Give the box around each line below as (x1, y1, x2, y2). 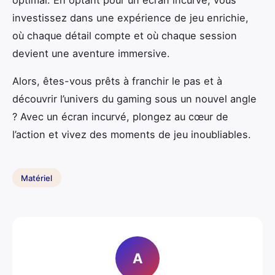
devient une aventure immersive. (12, 47, 170, 60)
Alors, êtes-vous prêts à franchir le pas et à (12, 74, 222, 87)
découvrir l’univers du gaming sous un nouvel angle (12, 92, 257, 105)
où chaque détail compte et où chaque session (12, 29, 237, 42)
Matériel (21, 172, 53, 183)
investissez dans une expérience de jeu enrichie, (12, 11, 249, 24)
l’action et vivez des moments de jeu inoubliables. (12, 128, 251, 141)
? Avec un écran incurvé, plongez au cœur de (12, 110, 228, 123)
